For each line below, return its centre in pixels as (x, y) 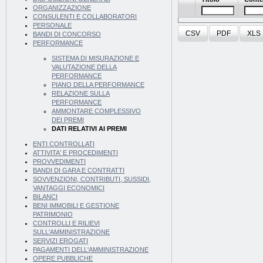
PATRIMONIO (53, 215)
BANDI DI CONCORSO (67, 34)
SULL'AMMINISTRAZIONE (71, 232)
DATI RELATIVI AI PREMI (89, 129)
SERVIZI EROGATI (60, 241)
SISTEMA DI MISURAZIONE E (95, 58)
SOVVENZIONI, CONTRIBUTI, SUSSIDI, (92, 179)
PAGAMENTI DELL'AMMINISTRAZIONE (91, 250)
